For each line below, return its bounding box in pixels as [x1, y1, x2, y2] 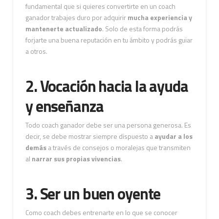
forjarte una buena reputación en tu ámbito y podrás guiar [25, 34, 193, 45]
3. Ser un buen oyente [25, 181, 161, 205]
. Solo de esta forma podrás [102, 23, 183, 34]
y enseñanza [25, 94, 104, 118]
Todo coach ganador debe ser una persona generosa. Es [25, 119, 191, 130]
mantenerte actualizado [25, 23, 102, 34]
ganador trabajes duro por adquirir [25, 12, 128, 22]
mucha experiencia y [127, 12, 192, 22]
